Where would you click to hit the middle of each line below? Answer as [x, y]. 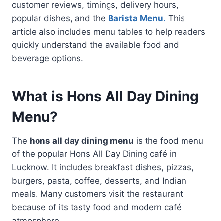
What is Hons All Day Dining [105, 96]
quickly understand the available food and [95, 45]
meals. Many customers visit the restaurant [97, 194]
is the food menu [168, 140]
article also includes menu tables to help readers [109, 31]
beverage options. [48, 58]
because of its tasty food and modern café [97, 207]
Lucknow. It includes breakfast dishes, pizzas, [103, 167]
